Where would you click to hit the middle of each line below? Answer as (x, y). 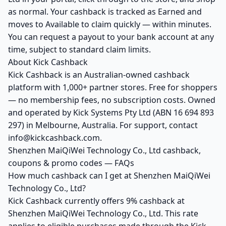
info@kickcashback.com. (55, 138)
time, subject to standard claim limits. (79, 49)
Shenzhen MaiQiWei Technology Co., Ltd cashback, (104, 150)
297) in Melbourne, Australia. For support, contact (103, 125)
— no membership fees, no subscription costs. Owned (112, 100)
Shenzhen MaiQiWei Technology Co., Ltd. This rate (103, 213)
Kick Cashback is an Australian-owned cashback (99, 75)
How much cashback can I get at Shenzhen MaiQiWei (109, 176)
